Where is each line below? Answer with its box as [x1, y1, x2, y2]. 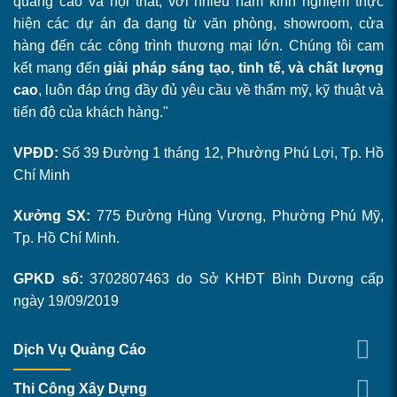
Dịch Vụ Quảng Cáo [13, 341, 146, 357]
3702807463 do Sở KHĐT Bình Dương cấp [82, 270, 384, 286]
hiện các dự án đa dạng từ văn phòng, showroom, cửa [13, 16, 384, 32]
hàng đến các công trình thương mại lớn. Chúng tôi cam [13, 38, 384, 54]
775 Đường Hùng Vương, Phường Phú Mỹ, [90, 207, 384, 223]
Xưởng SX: [13, 207, 91, 223]
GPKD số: [13, 270, 83, 286]
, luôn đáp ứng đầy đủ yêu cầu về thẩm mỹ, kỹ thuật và [38, 82, 384, 98]
